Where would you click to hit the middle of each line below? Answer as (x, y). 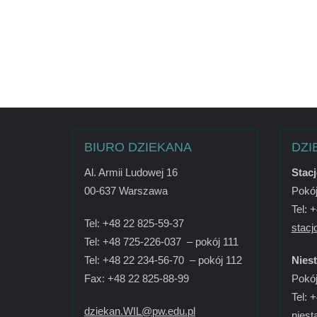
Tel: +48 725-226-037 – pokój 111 (161, 241)
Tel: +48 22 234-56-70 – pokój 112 (163, 260)
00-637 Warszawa (126, 190)
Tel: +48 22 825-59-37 (134, 223)
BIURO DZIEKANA (138, 147)
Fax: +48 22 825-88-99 (137, 278)
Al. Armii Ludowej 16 (131, 172)
